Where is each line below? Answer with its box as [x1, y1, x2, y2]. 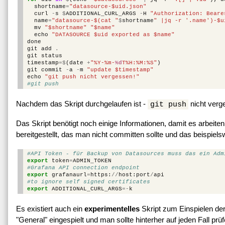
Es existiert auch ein [16, 204, 84, 213]
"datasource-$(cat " [51, 17, 119, 24]
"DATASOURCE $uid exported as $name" [51, 31, 175, 38]
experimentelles [84, 204, 140, 213]
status [41, 52, 62, 59]
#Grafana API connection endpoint [27, 164, 140, 171]
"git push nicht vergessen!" [44, 73, 140, 80]
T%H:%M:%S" [122, 59, 157, 66]
